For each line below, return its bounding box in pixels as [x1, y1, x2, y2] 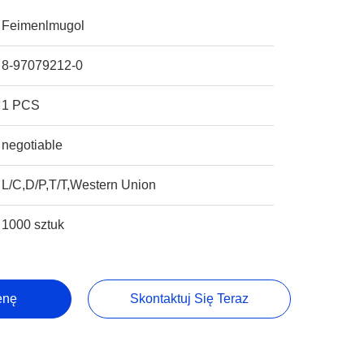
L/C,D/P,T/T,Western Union [2, 178, 157, 192]
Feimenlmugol [2, 19, 85, 32]
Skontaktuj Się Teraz [129, 292, 249, 305]
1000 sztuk [2, 218, 65, 232]
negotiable [2, 138, 63, 152]
